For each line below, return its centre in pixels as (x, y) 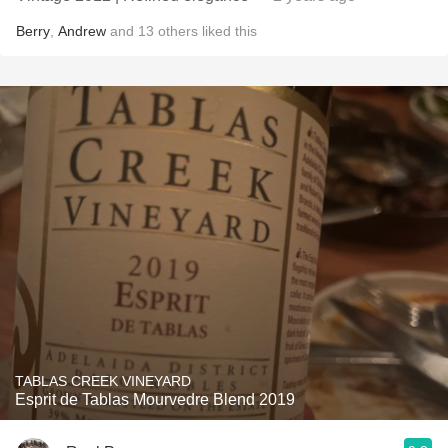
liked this (227, 31)
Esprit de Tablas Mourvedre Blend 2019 (155, 399)
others (178, 31)
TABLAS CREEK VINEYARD (103, 381)
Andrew (82, 31)
